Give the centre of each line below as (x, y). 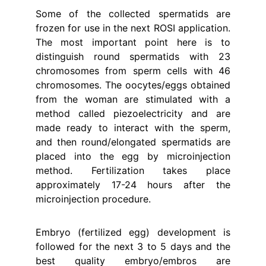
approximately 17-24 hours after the (133, 185)
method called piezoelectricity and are (133, 113)
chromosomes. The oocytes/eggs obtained (133, 85)
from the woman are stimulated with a (133, 99)
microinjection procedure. (93, 199)
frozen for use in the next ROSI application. (133, 28)
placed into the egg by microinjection (133, 156)
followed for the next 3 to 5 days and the (133, 246)
